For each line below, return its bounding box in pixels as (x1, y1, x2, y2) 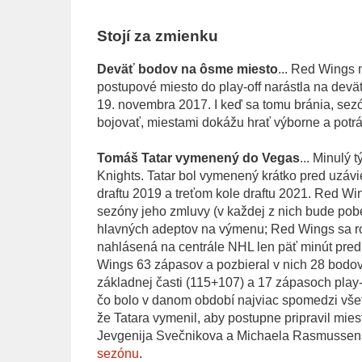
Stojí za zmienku (96, 27, 218, 45)
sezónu (96, 346, 139, 360)
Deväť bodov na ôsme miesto (96, 61, 278, 76)
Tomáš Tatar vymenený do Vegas (96, 150, 300, 165)
